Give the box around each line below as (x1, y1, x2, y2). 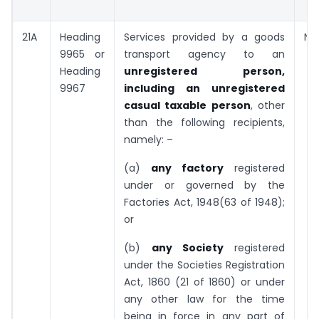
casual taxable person (124, 98, 251, 113)
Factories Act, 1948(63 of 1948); (124, 195, 285, 210)
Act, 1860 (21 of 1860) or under (124, 275, 285, 290)
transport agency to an (124, 47, 285, 62)
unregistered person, (124, 64, 285, 79)
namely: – (124, 132, 173, 147)
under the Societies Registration (124, 258, 285, 273)
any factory (151, 161, 224, 176)
